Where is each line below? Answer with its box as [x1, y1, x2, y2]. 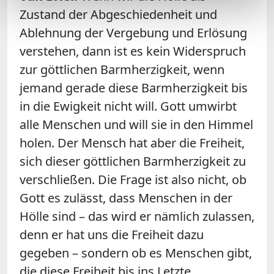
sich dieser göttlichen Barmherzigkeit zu [20, 152, 246, 169]
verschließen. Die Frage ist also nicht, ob [20, 171, 246, 188]
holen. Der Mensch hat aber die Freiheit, [20, 134, 245, 151]
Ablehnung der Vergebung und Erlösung [20, 24, 247, 41]
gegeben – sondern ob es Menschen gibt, [20, 244, 252, 261]
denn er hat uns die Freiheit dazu [20, 226, 204, 243]
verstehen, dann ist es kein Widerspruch [20, 42, 246, 59]
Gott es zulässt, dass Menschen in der [20, 189, 232, 206]
